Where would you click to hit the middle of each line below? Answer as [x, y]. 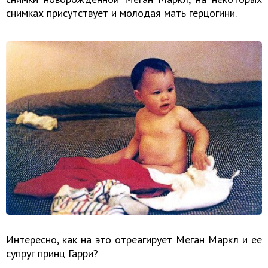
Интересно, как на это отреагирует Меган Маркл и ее [134, 239]
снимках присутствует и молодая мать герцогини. [121, 13]
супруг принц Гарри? [52, 253]
